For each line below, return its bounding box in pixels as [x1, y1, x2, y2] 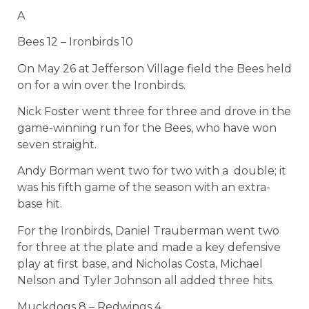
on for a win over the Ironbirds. [17, 78, 186, 92]
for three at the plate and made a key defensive [17, 240, 281, 254]
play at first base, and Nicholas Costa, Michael [17, 257, 263, 270]
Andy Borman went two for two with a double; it [17, 164, 286, 178]
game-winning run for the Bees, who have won [17, 121, 277, 134]
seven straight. [17, 137, 97, 151]
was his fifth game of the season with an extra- [17, 181, 270, 195]
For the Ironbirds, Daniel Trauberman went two [17, 223, 279, 237]
